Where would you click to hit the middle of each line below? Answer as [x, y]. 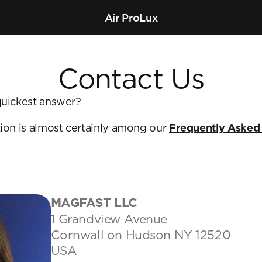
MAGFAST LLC [94, 203]
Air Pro [122, 18]
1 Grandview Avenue [109, 219]
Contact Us [131, 78]
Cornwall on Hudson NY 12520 [141, 235]
